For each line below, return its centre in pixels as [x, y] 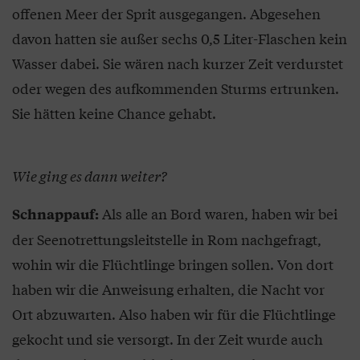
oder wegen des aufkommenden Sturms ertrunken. [176, 88]
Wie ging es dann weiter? [89, 176]
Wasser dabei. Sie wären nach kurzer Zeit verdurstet [178, 63]
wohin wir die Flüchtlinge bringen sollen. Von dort [173, 264]
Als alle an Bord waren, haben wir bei [218, 214]
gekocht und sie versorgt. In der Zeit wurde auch [168, 339]
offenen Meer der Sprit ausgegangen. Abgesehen [166, 14]
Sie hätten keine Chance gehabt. [114, 113]
